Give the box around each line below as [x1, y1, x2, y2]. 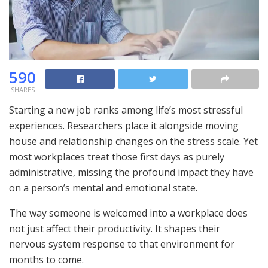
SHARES [10, 84, 35, 94]
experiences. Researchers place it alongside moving [9, 118, 239, 132]
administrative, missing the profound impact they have [9, 165, 254, 179]
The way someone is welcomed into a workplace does [9, 206, 248, 220]
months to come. [9, 252, 84, 266]
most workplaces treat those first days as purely [9, 150, 224, 163]
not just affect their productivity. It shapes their [9, 221, 220, 235]
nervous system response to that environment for [9, 237, 234, 251]
